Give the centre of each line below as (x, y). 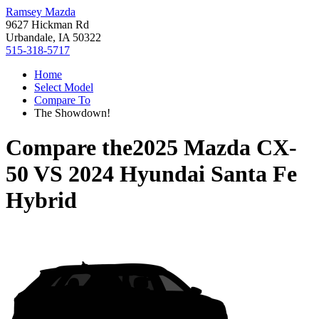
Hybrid (41, 200)
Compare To (62, 100)
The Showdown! (72, 113)
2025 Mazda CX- (215, 148)
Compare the (69, 148)
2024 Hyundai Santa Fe (183, 174)
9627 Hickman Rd (47, 25)
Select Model (64, 87)
